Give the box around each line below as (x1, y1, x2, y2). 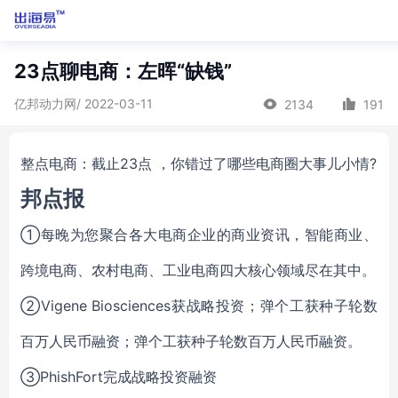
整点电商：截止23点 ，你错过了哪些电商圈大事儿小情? (20, 155, 377, 172)
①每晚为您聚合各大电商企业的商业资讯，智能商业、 (20, 226, 378, 243)
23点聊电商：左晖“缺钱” (14, 60, 232, 83)
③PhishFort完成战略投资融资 (20, 368, 217, 386)
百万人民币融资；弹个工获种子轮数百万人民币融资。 (20, 332, 362, 350)
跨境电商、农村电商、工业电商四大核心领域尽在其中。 (20, 261, 376, 279)
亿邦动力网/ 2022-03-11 (14, 96, 153, 111)
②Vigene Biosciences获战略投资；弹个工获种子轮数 (20, 297, 378, 314)
